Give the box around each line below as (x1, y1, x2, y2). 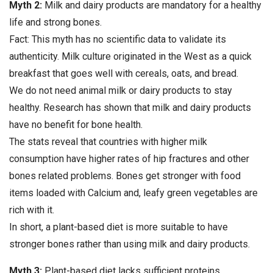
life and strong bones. (9, 16, 102, 29)
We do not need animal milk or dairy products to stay (9, 85, 232, 97)
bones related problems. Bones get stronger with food (9, 170, 241, 182)
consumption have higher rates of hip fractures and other (9, 153, 249, 165)
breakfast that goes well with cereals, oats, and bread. (9, 68, 238, 80)
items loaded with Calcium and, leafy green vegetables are (9, 187, 258, 199)
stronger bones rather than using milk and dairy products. (9, 238, 250, 250)
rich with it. (9, 204, 54, 216)
